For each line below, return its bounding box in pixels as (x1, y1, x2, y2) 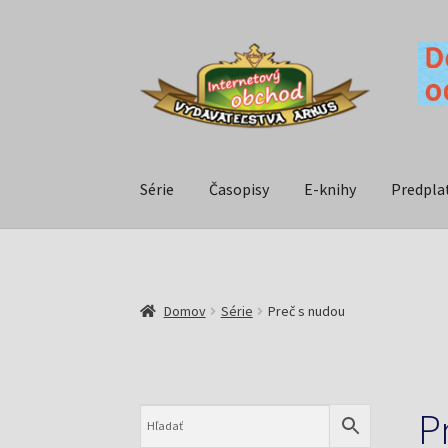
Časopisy (209, 179, 270, 200)
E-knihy (304, 179, 357, 200)
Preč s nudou (267, 301, 345, 320)
